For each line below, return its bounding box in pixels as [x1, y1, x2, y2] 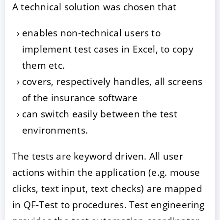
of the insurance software [22, 91, 137, 105]
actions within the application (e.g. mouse [12, 165, 200, 179]
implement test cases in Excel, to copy [22, 42, 193, 56]
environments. [22, 123, 88, 137]
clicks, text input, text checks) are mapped [12, 182, 202, 195]
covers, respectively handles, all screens [22, 75, 203, 88]
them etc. [22, 58, 65, 72]
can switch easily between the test [22, 107, 177, 121]
